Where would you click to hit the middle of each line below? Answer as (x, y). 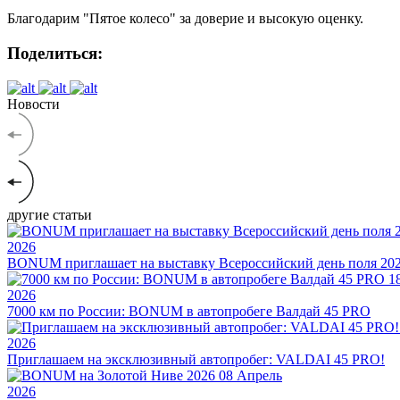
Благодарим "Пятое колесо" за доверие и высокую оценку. (185, 19)
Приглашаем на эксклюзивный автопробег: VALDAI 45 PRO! (196, 359)
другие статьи (50, 214)
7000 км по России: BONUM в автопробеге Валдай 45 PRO (189, 311)
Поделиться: (55, 53)
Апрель (259, 375)
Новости (33, 104)
